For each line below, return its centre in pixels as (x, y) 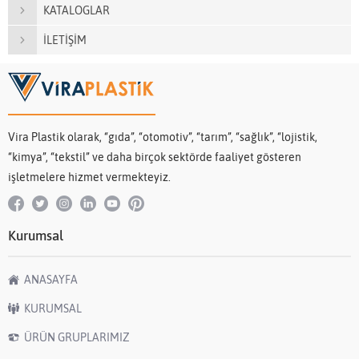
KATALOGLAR (77, 10)
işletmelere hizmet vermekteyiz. (89, 177)
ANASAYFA (51, 279)
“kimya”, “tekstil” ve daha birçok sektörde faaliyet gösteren (155, 157)
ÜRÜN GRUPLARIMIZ (77, 337)
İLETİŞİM (65, 40)
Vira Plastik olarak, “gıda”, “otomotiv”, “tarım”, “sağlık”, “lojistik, (163, 137)
